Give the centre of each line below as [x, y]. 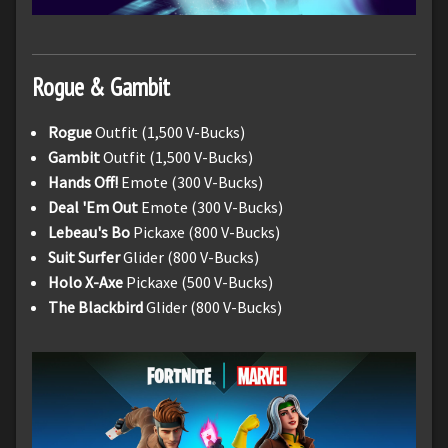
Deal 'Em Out [93, 207]
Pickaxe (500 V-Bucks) [198, 282]
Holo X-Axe [85, 282]
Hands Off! [83, 182]
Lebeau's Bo [89, 232]
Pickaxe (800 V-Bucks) [205, 232]
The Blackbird [97, 307]
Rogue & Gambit [101, 87]
